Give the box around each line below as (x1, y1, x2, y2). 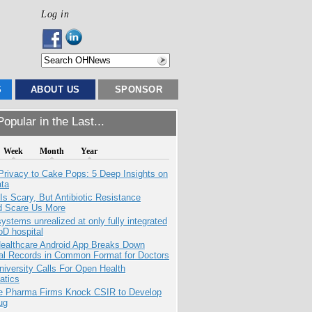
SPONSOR (114, 84, 163, 95)
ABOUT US (30, 84, 80, 95)
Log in (41, 8, 69, 19)
